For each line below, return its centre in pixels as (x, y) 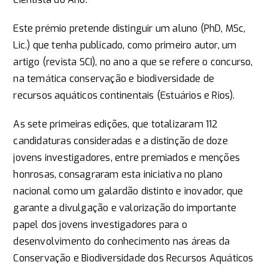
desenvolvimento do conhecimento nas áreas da (122, 241)
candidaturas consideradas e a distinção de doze (121, 141)
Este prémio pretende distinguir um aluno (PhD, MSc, (130, 28)
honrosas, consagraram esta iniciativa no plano (118, 174)
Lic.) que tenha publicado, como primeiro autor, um (125, 45)
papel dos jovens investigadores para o (100, 225)
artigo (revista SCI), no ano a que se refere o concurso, (133, 62)
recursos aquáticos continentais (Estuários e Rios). (124, 95)
